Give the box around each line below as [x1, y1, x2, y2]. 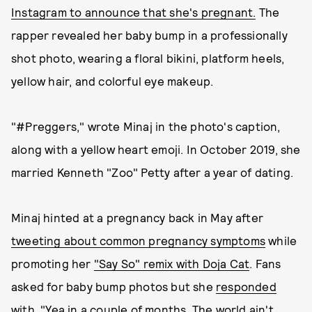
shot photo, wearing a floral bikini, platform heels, [11, 51, 285, 65]
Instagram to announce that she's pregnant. [11, 5, 256, 19]
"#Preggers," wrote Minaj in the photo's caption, [11, 119, 281, 133]
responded [216, 279, 276, 293]
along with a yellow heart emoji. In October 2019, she [11, 142, 301, 156]
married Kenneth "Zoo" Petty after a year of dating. [11, 165, 294, 179]
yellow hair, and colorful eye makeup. [11, 74, 214, 88]
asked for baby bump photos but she [11, 279, 216, 293]
